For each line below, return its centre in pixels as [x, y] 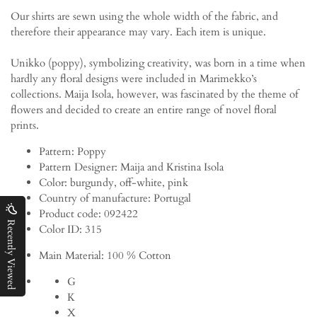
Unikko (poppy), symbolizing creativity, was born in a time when [158, 63]
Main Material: [71, 256]
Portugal [172, 198]
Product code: [70, 214]
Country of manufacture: [95, 198]
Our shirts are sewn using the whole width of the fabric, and [144, 17]
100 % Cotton [139, 256]
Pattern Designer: [80, 167]
